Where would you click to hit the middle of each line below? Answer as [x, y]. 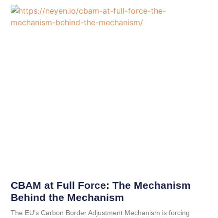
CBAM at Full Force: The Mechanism [101, 185]
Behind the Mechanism [68, 197]
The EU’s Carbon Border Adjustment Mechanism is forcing [100, 212]
